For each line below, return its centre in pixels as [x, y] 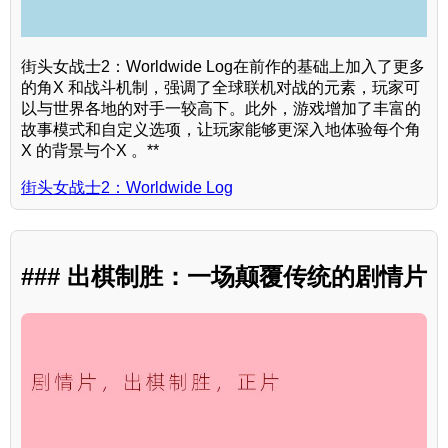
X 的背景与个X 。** [90, 151]
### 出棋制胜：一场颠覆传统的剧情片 [224, 277]
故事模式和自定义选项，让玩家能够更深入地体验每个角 [221, 130]
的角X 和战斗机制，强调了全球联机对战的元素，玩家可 [220, 88]
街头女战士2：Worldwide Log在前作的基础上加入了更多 [223, 67]
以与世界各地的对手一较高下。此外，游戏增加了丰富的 [221, 109]
